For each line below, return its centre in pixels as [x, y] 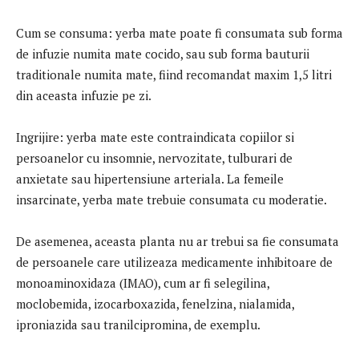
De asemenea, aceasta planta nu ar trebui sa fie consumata [177, 241]
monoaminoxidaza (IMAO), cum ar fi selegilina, [143, 282]
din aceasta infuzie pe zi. [84, 95]
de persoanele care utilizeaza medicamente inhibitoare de [174, 262]
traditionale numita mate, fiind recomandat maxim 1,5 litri [174, 74]
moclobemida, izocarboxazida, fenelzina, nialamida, [155, 303]
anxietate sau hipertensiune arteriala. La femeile [150, 178]
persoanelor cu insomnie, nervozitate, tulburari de [154, 157]
